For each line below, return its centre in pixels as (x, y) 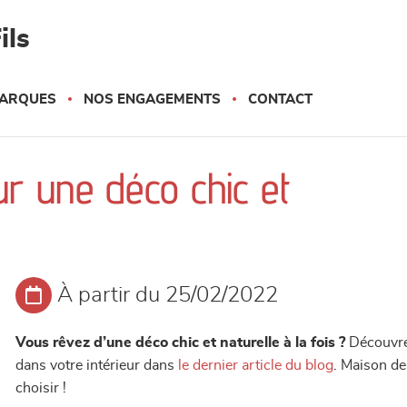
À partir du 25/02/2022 (168, 295)
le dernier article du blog (256, 365)
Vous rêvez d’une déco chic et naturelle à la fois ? (181, 342)
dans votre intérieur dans (97, 365)
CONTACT (280, 99)
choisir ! (41, 388)
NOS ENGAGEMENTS (152, 99)
